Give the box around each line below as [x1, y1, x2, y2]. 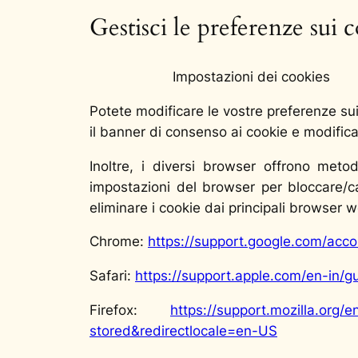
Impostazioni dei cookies [173, 68, 330, 85]
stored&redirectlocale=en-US [89, 322, 277, 339]
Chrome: [89, 233, 148, 250]
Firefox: [89, 301, 170, 318]
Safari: [89, 268, 135, 284]
